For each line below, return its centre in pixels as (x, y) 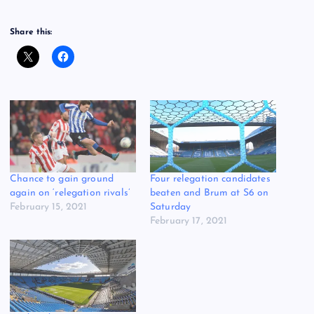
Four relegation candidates (210, 179)
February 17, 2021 (189, 221)
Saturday (171, 207)
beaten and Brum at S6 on (210, 193)
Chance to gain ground (62, 179)
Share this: (31, 33)
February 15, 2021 (49, 207)
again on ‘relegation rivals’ (70, 193)
